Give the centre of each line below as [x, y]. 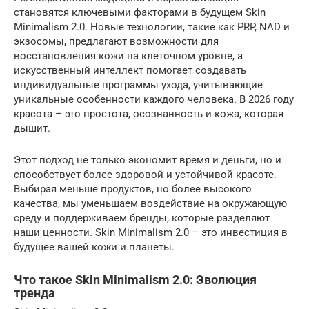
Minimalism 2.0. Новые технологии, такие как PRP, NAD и [152, 27]
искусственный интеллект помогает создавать [130, 70]
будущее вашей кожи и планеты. [94, 247]
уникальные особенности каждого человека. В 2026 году [154, 99]
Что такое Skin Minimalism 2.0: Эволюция [135, 279]
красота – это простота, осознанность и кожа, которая [149, 113]
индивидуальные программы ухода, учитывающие [138, 84]
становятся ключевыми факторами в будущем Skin [140, 12]
